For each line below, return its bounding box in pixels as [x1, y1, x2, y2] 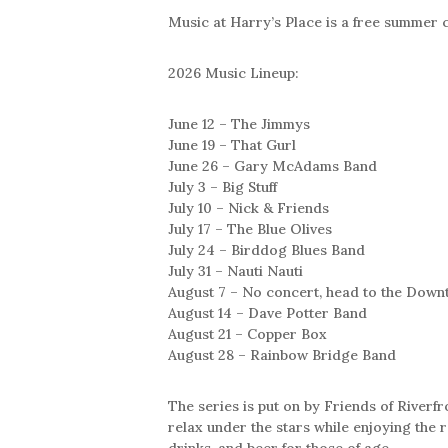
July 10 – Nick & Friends [168, 198, 329, 217]
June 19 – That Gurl [168, 135, 296, 154]
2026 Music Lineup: [168, 63, 299, 82]
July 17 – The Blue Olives [168, 219, 332, 238]
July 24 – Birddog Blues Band [168, 240, 365, 259]
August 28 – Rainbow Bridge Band [168, 345, 396, 364]
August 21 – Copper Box [168, 324, 327, 343]
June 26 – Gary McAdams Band [168, 156, 377, 175]
